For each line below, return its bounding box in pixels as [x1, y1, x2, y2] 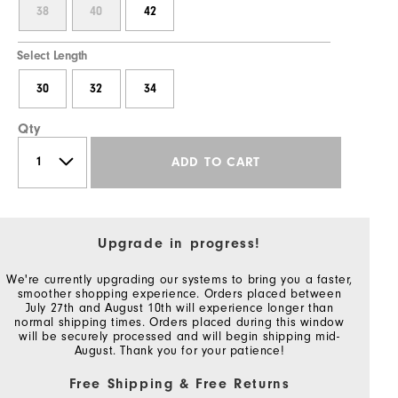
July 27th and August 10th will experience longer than [25, 300, 334, 315]
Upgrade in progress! [98, 235, 261, 251]
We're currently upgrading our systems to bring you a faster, [6, 272, 354, 287]
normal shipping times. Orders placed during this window [14, 314, 345, 330]
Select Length [17, 49, 88, 64]
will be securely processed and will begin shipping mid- [19, 329, 340, 344]
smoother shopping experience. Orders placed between [17, 286, 342, 301]
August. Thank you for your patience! [74, 343, 285, 358]
